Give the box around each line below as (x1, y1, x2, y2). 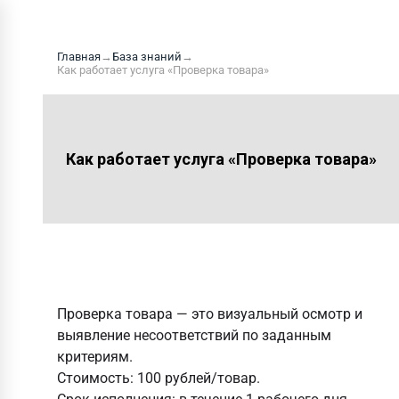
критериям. (57, 348, 133, 365)
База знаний (112, 50, 182, 63)
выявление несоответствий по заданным (57, 327, 331, 344)
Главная (57, 50, 101, 63)
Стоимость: (57, 370, 134, 387)
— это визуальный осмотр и (173, 305, 362, 322)
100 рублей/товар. (134, 370, 260, 387)
